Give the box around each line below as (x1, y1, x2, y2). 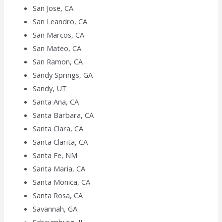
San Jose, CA (33, 3, 74, 13)
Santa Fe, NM (33, 150, 78, 161)
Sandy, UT (33, 83, 67, 94)
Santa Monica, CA (33, 177, 91, 187)
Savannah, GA (33, 204, 78, 214)
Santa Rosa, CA (33, 190, 83, 201)
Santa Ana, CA (33, 97, 79, 107)
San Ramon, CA (33, 56, 83, 67)
